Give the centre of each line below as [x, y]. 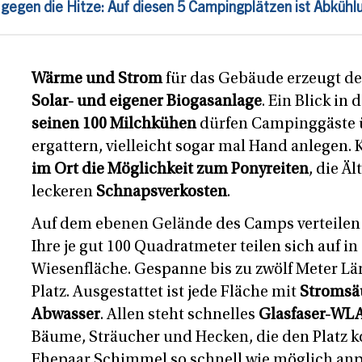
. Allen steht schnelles [179, 316]
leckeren [64, 193]
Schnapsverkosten [162, 193]
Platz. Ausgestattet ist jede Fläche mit [166, 293]
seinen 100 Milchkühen [114, 125]
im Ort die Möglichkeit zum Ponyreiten [170, 170]
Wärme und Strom [97, 80]
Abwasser [66, 316]
